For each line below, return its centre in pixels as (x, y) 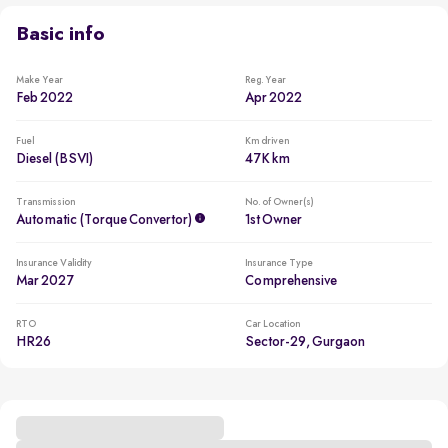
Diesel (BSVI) (54, 159)
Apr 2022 (273, 98)
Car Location (272, 324)
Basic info (60, 35)
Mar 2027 (45, 281)
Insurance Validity (54, 263)
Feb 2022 (44, 98)
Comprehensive (290, 281)
